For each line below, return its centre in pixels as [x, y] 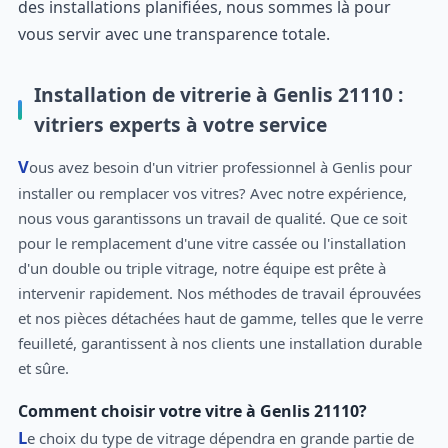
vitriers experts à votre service [180, 124]
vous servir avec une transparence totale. [173, 33]
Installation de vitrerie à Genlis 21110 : [218, 94]
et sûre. [43, 368]
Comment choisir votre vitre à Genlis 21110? [192, 411]
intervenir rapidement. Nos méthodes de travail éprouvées [219, 293]
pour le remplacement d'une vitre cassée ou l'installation [211, 243]
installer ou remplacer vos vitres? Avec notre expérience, [212, 193]
